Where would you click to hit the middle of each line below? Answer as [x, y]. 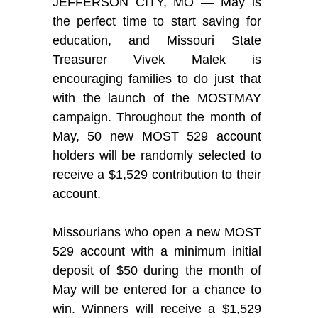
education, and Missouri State [157, 40]
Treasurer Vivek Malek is [157, 59]
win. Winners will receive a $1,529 [157, 308]
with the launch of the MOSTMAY [157, 98]
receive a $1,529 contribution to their [157, 174]
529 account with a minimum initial [157, 251]
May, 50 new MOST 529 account [157, 136]
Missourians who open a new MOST [157, 232]
